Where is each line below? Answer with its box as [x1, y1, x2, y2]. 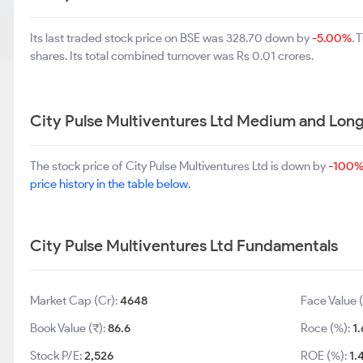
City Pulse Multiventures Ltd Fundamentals [30, 236, 338, 255]
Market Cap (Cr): [30, 293, 120, 308]
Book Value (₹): [30, 321, 108, 335]
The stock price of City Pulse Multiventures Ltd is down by [30, 159, 328, 173]
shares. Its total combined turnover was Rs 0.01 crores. [30, 49, 314, 63]
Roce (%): [300, 321, 352, 335]
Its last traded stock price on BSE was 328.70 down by [30, 31, 312, 45]
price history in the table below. [30, 177, 190, 191]
